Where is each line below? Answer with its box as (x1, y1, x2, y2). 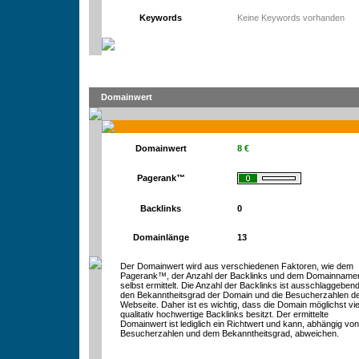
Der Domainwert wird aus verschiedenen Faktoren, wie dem (119, 261, 353, 271)
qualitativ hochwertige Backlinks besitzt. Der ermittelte (119, 309, 329, 319)
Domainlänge (132, 232, 189, 242)
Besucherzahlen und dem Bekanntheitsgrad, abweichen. (119, 329, 339, 338)
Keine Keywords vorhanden (236, 13, 345, 22)
